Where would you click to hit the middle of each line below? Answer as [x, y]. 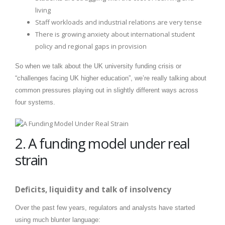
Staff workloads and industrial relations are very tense [119, 22]
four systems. [35, 102]
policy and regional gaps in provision [91, 46]
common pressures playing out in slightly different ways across [107, 90]
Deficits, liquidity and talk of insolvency [93, 189]
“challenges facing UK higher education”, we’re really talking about [111, 78]
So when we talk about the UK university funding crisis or [98, 66]
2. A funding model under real [102, 143]
